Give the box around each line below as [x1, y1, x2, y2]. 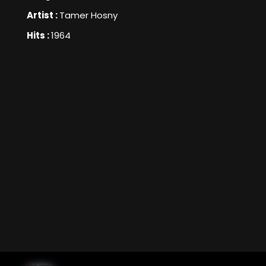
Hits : [27, 29, 51, 42]
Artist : [27, 9, 59, 22]
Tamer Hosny [59, 9, 118, 22]
